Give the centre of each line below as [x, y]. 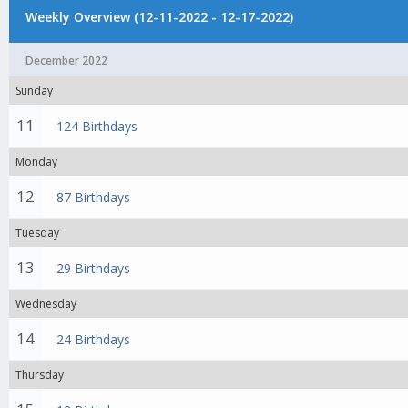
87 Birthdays [94, 197]
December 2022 [66, 61]
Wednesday [46, 304]
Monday [36, 162]
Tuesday [37, 233]
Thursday [40, 375]
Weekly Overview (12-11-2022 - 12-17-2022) [159, 17]
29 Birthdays [94, 268]
